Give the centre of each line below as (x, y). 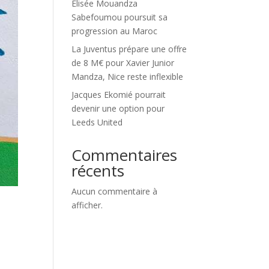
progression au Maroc (115, 31)
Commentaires (125, 155)
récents (98, 171)
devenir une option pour (118, 108)
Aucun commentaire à (115, 191)
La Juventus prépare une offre (129, 49)
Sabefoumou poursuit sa (120, 17)
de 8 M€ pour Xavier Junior (123, 63)
